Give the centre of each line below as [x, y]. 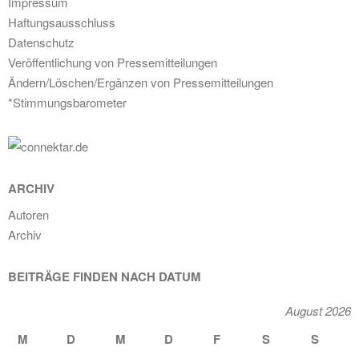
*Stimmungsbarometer [67, 102]
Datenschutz [41, 42]
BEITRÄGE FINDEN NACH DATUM [105, 276]
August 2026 [318, 311]
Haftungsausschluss [62, 22]
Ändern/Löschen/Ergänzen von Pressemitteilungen [141, 82]
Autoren [28, 214]
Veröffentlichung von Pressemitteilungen [113, 62]
